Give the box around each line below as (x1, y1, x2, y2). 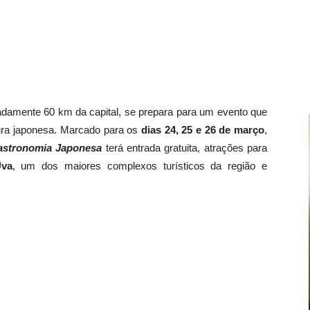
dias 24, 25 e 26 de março (140, 124, 264, 136)
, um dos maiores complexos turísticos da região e (12, 160, 267, 172)
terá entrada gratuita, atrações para (102, 142, 268, 154)
